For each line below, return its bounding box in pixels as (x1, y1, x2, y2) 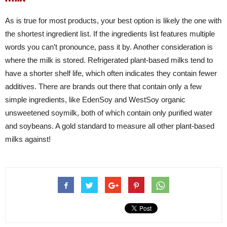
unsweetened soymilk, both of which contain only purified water (5, 108, 212, 118)
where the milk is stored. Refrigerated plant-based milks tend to (5, 56, 213, 65)
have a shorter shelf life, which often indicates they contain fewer (5, 69, 217, 78)
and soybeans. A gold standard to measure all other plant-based (5, 122, 214, 131)
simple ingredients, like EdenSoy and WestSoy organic (5, 95, 185, 104)
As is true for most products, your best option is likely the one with (5, 16, 221, 25)
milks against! (5, 135, 51, 144)
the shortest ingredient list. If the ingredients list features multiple (5, 29, 215, 39)
